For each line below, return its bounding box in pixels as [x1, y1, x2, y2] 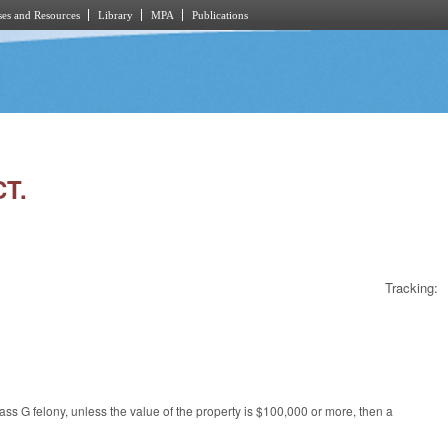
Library [98, 9, 133, 21]
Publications [192, 9, 248, 21]
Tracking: [385, 278, 438, 298]
